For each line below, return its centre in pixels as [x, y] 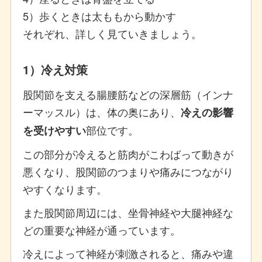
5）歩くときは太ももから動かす [99, 16]
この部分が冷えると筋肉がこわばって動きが [128, 154]
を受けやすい [54, 131]
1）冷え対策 [55, 70]
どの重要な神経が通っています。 [101, 230]
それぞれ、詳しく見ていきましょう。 [112, 34]
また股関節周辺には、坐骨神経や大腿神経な [128, 213]
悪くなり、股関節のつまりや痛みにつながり [128, 172]
